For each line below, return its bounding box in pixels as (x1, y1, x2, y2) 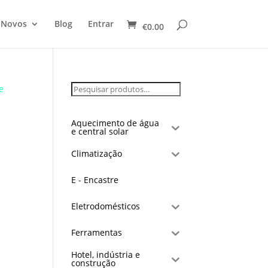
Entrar (87, 18, 114, 29)
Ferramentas (71, 227, 123, 238)
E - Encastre (71, 174, 119, 185)
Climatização (71, 148, 123, 159)
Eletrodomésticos (71, 200, 141, 212)
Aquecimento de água (71, 117, 160, 129)
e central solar (71, 126, 129, 137)
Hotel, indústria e (71, 249, 141, 260)
